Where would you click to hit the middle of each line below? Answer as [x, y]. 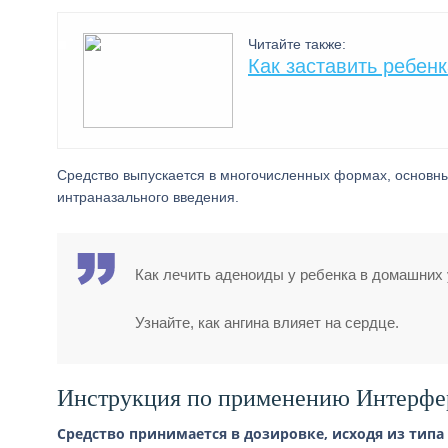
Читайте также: [297, 44]
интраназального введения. [148, 197]
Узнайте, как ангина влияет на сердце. [267, 322]
